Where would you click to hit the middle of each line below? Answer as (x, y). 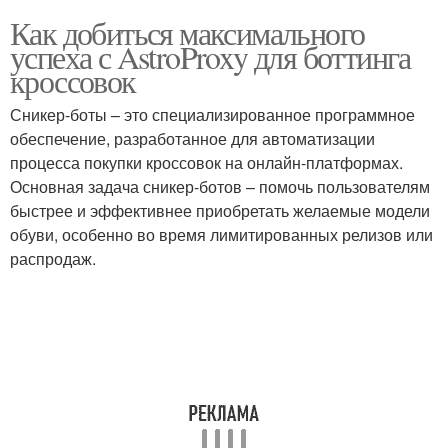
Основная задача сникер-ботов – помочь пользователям (220, 186)
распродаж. (53, 258)
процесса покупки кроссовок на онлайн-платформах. (206, 162)
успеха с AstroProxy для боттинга (210, 56)
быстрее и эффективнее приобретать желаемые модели (220, 210)
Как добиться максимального (187, 32)
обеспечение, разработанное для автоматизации (192, 138)
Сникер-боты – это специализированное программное (212, 114)
